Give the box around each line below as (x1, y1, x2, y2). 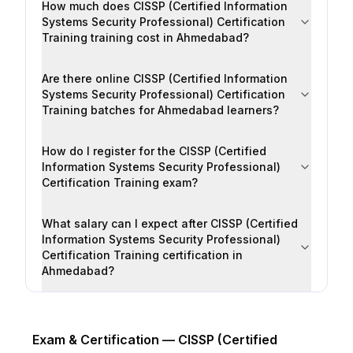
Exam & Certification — (32, 332, 179, 347)
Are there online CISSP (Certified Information (42, 72, 288, 85)
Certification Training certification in (42, 248, 243, 262)
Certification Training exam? (42, 176, 198, 189)
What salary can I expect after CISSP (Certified (42, 217, 298, 230)
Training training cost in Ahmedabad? (42, 31, 249, 44)
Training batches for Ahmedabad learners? (42, 103, 279, 117)
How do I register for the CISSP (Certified (42, 144, 266, 158)
